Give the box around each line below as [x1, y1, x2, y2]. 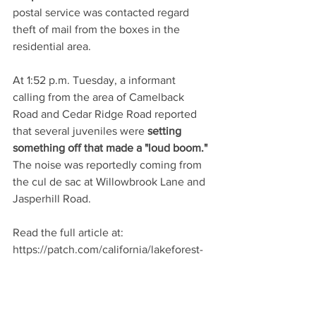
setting [147, 125, 184, 137]
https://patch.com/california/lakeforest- [13, 243, 203, 255]
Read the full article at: [13, 226, 126, 238]
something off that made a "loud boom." [13, 142, 207, 154]
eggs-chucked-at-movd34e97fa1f [13, 277, 174, 289]
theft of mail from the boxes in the [13, 23, 183, 35]
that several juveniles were [13, 125, 147, 137]
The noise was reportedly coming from [13, 159, 205, 171]
